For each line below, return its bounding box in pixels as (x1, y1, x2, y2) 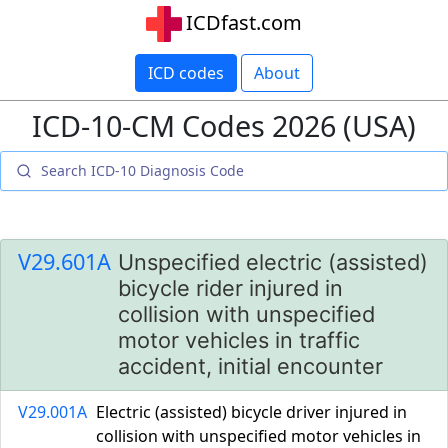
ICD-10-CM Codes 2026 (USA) (32, 106, 416, 145)
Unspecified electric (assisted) (118, 249, 428, 275)
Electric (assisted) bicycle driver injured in (96, 401, 407, 423)
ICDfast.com (186, 9, 302, 36)
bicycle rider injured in (118, 275, 343, 301)
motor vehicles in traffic (118, 327, 360, 353)
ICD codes (148, 62, 224, 84)
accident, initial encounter (118, 353, 383, 379)
